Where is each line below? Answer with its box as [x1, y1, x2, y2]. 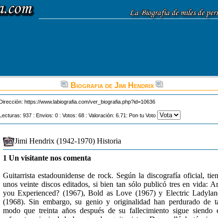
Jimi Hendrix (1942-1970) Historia [14, 137, 121, 145]
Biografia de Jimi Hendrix [69, 81, 156, 90]
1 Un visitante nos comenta [2, 154, 91, 162]
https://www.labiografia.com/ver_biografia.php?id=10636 [24, 99, 155, 105]
